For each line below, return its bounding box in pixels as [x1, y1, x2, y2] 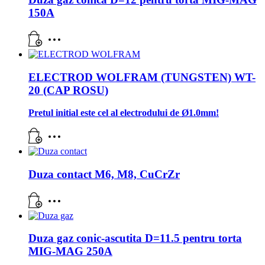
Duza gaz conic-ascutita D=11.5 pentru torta [28, 232, 242, 245]
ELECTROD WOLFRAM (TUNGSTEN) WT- [28, 70, 256, 83]
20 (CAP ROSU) [28, 83, 108, 96]
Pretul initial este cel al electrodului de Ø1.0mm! [28, 108, 219, 118]
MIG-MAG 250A [28, 245, 112, 258]
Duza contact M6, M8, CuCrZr [28, 168, 180, 180]
